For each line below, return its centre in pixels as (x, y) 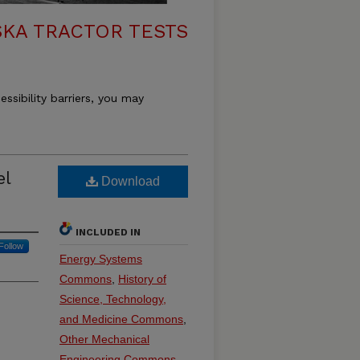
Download (129, 181)
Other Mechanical (104, 339)
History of (142, 279)
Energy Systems (101, 259)
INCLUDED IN (108, 232)
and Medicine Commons (121, 319)
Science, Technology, (113, 299)
